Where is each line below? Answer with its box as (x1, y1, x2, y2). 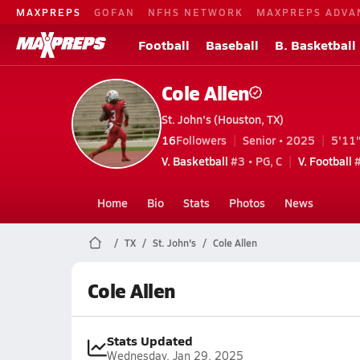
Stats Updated (106, 331, 193, 350)
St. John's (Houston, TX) (161, 110, 284, 127)
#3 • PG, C (227, 152, 282, 169)
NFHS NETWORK (148, 5, 243, 18)
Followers (175, 131, 227, 148)
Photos (228, 194, 265, 211)
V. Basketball (161, 152, 228, 169)
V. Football (297, 152, 352, 169)
